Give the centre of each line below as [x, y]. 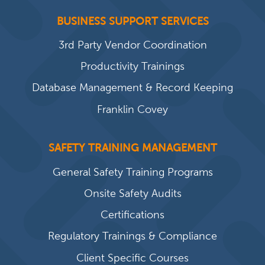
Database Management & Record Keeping [132, 88]
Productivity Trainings [132, 66]
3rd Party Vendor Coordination [132, 44]
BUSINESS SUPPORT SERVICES [132, 21]
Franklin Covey [132, 109]
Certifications [132, 215]
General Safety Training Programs [132, 172]
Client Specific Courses [132, 257]
